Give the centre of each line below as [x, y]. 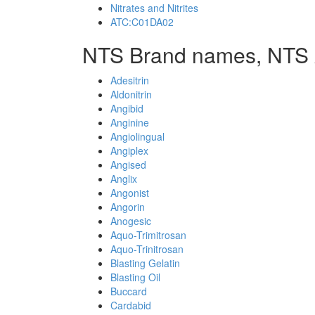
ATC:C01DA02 [142, 22]
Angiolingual [137, 136]
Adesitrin [130, 80]
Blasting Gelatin [145, 263]
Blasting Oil [135, 277]
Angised [128, 165]
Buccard [129, 291]
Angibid [127, 108]
